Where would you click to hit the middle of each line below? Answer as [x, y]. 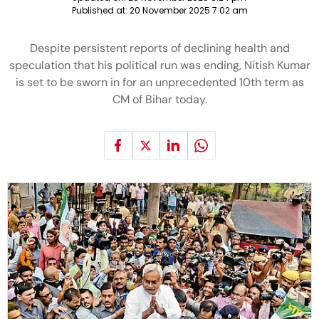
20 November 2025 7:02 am [188, 10]
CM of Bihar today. [159, 99]
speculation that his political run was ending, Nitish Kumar [159, 65]
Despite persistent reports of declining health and [159, 48]
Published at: [100, 10]
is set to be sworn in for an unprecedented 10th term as [159, 82]
